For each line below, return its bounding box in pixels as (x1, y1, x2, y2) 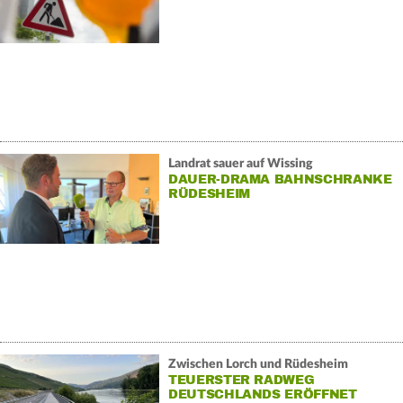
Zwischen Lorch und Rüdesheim (167, 357, 348, 371)
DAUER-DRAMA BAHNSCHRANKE (167, 171, 392, 187)
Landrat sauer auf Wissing (167, 157, 313, 170)
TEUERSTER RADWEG (167, 372, 315, 388)
